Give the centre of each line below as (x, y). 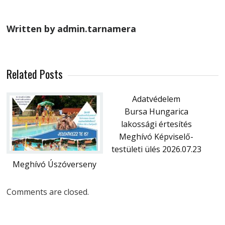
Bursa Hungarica (156, 111)
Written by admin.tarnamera (72, 28)
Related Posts (35, 74)
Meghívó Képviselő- (156, 136)
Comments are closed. (48, 192)
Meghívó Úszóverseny (54, 164)
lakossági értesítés (156, 124)
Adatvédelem (156, 99)
